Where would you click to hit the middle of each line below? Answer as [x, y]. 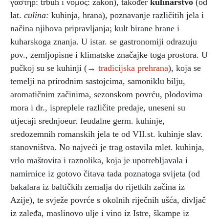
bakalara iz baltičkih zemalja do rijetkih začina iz [98, 186]
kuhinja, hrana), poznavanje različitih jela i [126, 15]
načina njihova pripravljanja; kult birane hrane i [95, 28]
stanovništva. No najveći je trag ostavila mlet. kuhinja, [107, 147]
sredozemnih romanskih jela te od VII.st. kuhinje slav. [107, 134]
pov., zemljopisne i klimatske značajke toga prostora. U [109, 55]
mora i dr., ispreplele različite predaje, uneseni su [98, 107]
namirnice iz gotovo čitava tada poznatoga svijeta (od [105, 173]
